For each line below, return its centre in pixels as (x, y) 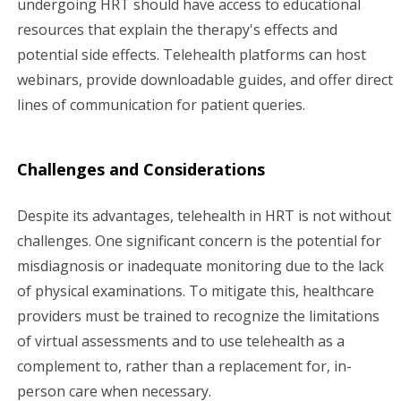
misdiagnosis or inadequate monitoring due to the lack (200, 265)
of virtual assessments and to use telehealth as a (181, 341)
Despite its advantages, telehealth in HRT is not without (204, 215)
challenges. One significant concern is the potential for (199, 240)
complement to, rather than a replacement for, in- (184, 366)
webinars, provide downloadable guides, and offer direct (205, 79)
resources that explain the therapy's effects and (177, 29)
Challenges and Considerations (141, 169)
